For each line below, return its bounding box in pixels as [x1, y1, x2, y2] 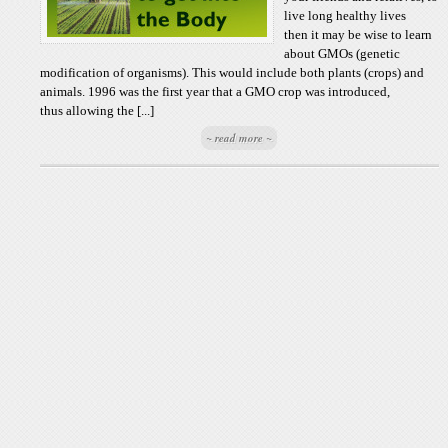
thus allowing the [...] [40, 103, 155, 118]
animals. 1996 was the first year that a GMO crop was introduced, [40, 84, 391, 99]
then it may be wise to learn [284, 27, 433, 42]
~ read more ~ [206, 130, 273, 146]
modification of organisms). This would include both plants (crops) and [40, 65, 425, 80]
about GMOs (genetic [284, 46, 401, 61]
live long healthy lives [284, 8, 407, 23]
